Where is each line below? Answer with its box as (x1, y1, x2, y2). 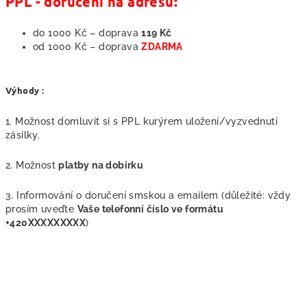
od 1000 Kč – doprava (33, 41, 142, 52)
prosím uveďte (5, 204, 77, 214)
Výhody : (5, 84, 45, 96)
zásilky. (5, 130, 40, 140)
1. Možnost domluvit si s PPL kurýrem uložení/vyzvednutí (5, 116, 278, 127)
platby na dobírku (58, 160, 144, 171)
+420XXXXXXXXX (5, 217, 86, 228)
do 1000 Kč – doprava (33, 27, 142, 38)
